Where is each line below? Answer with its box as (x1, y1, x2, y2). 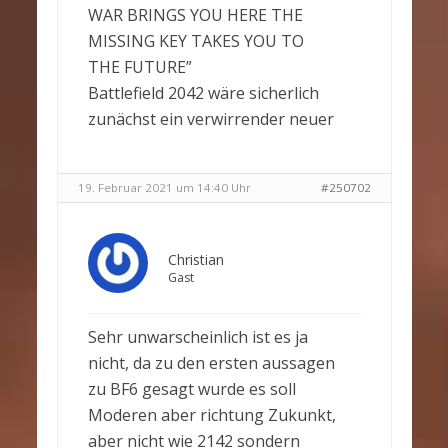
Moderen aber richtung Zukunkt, (87, 404, 336, 426)
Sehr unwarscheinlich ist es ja (87, 326, 308, 348)
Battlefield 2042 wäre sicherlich (87, 82, 319, 104)
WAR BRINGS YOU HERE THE (87, 4, 303, 26)
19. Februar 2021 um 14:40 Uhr (77, 180, 251, 195)
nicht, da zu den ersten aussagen (87, 352, 335, 374)
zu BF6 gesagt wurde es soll (87, 378, 296, 400)
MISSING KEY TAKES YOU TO (87, 30, 304, 52)
